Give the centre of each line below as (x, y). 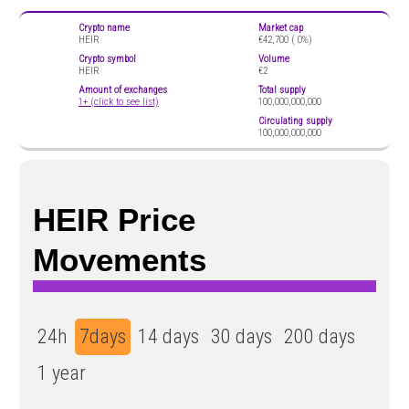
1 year (62, 372)
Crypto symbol (107, 58)
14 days (168, 336)
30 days (241, 336)
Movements (120, 259)
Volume (274, 58)
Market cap (281, 27)
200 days (320, 336)
